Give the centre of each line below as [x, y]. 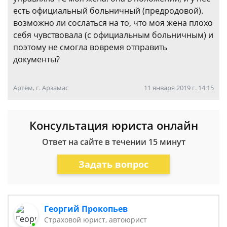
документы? [36, 59]
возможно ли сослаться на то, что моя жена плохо [113, 23]
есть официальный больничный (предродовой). [108, 11]
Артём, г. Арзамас [41, 88]
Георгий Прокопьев [86, 209]
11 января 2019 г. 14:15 [179, 88]
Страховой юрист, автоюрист [96, 220]
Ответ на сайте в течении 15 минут [113, 142]
